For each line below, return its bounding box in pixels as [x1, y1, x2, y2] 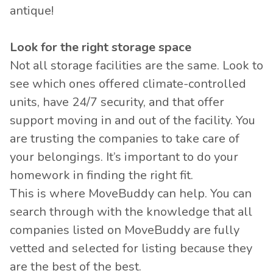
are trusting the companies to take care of [10, 130, 239, 147]
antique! [10, 2, 54, 19]
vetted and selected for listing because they [10, 240, 252, 257]
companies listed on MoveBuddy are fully [10, 222, 239, 238]
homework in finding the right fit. [10, 167, 199, 183]
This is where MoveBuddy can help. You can [10, 185, 252, 202]
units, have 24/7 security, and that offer [10, 94, 224, 110]
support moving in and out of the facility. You [10, 112, 255, 129]
